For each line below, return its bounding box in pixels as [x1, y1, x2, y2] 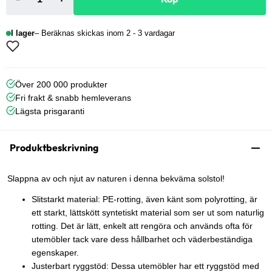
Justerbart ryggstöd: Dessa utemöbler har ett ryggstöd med [32, 260, 259, 271]
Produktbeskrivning [10, 141, 98, 154]
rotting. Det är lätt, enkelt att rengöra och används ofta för [32, 220, 253, 231]
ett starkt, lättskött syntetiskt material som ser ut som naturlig [32, 207, 264, 217]
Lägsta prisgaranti [15, 106, 85, 117]
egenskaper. [32, 247, 79, 257]
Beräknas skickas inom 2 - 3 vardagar [38, 29, 175, 38]
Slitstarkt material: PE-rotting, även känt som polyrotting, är [32, 194, 257, 204]
